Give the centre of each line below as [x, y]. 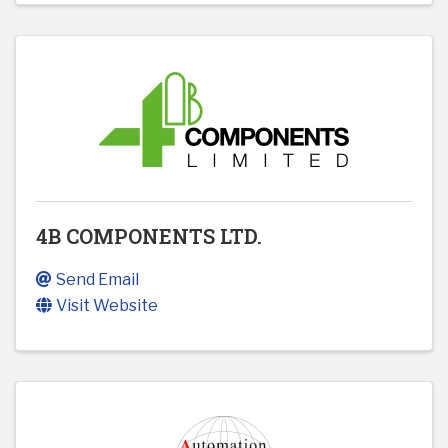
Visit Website [107, 306]
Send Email [97, 280]
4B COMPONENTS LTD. [149, 236]
